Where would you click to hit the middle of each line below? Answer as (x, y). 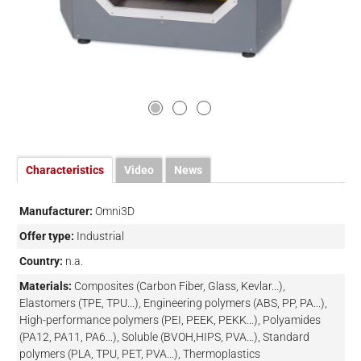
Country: (41, 261)
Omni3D (114, 212)
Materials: (45, 286)
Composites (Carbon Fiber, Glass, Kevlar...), (179, 286)
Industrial (100, 237)
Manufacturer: (56, 212)
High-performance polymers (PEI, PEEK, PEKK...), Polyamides (170, 320)
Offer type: (46, 237)
